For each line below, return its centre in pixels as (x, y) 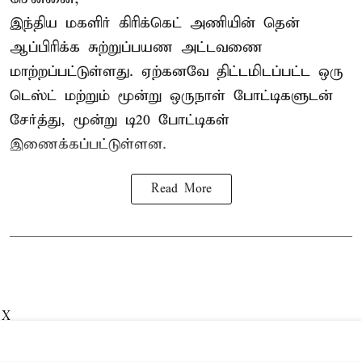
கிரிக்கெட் (154, 23)
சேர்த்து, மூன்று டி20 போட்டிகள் (120, 120)
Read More (181, 189)
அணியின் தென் (245, 23)
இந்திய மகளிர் (64, 23)
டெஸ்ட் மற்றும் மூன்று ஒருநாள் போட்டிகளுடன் (171, 95)
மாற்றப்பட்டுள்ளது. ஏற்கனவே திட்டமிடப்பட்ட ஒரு (177, 71)
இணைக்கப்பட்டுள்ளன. (88, 144)
